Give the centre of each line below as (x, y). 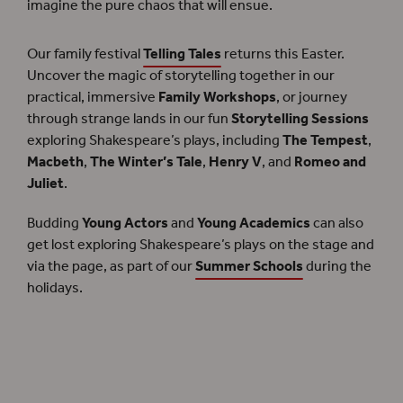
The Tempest (325, 141)
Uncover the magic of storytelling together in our (181, 76)
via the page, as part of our (111, 267)
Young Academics (254, 224)
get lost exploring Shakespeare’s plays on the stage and (201, 246)
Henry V (235, 163)
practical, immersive (93, 98)
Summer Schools (249, 267)
